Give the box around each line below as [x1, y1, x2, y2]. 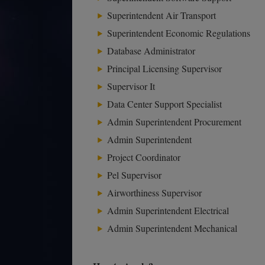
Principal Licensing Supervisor [107, 62, 222, 75]
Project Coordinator [107, 151, 180, 163]
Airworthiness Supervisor [107, 186, 202, 199]
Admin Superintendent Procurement [107, 115, 241, 128]
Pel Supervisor [107, 169, 161, 181]
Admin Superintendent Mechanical [107, 222, 237, 234]
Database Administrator [107, 44, 195, 57]
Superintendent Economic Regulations [107, 27, 250, 39]
